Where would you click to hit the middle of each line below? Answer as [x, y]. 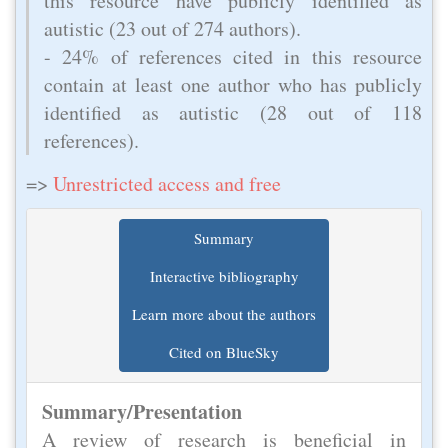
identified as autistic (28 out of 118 [233, 112]
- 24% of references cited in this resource [233, 56]
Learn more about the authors [224, 314]
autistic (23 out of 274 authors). [172, 28]
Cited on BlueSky [224, 352]
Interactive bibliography [224, 276]
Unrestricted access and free [167, 183]
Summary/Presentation [142, 411]
